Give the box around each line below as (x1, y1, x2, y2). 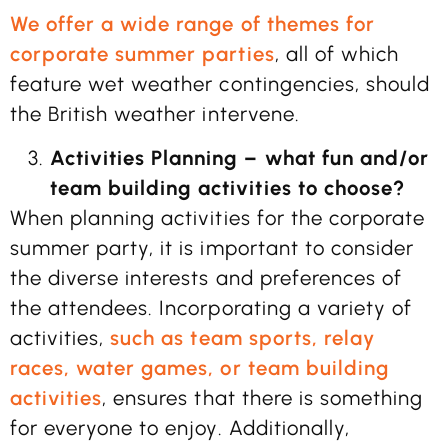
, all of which (274, 41, 399, 66)
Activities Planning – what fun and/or (50, 146, 429, 170)
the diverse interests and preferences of (10, 266, 402, 290)
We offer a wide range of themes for (10, 11, 375, 36)
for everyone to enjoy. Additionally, (10, 416, 350, 440)
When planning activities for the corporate (10, 206, 426, 230)
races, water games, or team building (10, 356, 389, 380)
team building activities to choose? (50, 176, 405, 200)
